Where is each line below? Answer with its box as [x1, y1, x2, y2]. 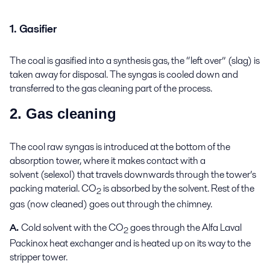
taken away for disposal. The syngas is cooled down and [10, 67, 238, 82]
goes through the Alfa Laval [128, 221, 242, 235]
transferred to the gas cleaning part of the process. [10, 81, 212, 96]
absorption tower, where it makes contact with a [10, 153, 206, 168]
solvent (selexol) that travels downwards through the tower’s [10, 167, 256, 181]
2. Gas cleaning [10, 105, 116, 122]
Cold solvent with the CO [21, 221, 124, 235]
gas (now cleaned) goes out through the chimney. [10, 197, 212, 212]
